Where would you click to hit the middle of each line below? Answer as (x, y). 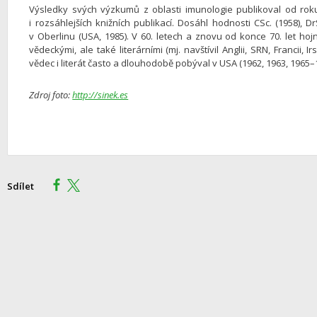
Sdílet (21, 186)
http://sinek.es (100, 94)
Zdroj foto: (51, 94)
